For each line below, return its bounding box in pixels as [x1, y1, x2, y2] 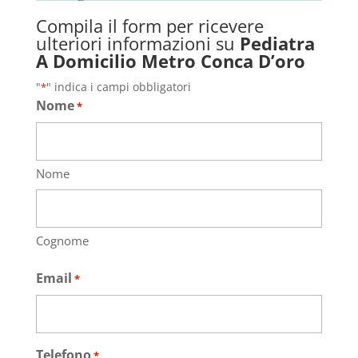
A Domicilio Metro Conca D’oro [35, 48, 305, 73]
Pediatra [239, 30, 315, 55]
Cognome [35, 232, 89, 249]
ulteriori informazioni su [35, 30, 240, 55]
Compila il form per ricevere [35, 13, 264, 38]
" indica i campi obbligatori [46, 78, 191, 94]
